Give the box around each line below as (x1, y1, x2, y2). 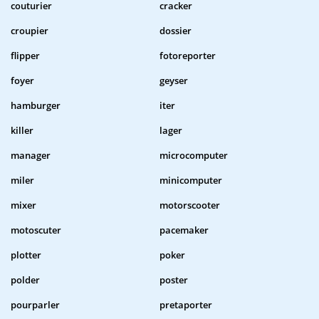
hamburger (11, 99, 61, 113)
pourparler (11, 298, 60, 312)
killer (11, 124, 33, 137)
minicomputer (159, 174, 222, 187)
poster (159, 273, 188, 287)
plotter (11, 249, 41, 262)
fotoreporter (159, 49, 216, 63)
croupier (11, 24, 48, 38)
